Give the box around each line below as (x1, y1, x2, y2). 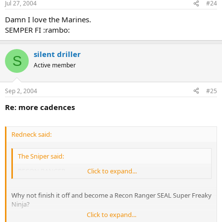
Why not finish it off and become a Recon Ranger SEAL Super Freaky (11, 191, 212, 200)
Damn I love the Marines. (5, 14, 91, 24)
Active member (34, 61, 76, 69)
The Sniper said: (18, 151, 64, 161)
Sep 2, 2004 (5, 86, 37, 95)
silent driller (34, 49, 81, 59)
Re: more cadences (5, 102, 75, 112)
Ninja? (11, 200, 30, 209)
